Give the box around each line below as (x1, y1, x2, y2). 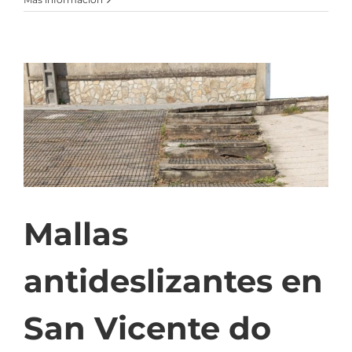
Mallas (24, 214, 128, 253)
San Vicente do (24, 308, 271, 347)
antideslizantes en (24, 261, 323, 300)
